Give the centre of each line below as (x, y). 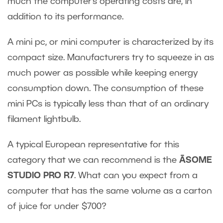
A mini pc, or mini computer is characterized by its (111, 42)
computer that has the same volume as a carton (110, 191)
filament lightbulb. (44, 119)
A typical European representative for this (93, 145)
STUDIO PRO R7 (41, 175)
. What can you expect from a (136, 175)
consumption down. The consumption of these (106, 88)
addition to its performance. (67, 17)
